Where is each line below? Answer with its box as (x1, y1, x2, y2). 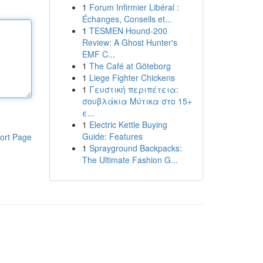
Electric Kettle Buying (89, 119, 167, 130)
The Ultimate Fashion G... (82, 154, 178, 166)
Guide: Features (82, 130, 143, 142)
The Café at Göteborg (89, 60, 171, 72)
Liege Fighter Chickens (89, 72, 175, 83)
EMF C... (82, 48, 115, 60)
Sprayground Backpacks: (89, 142, 182, 154)
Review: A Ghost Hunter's (82, 36, 177, 48)
